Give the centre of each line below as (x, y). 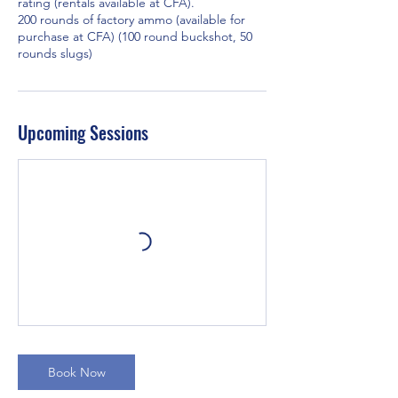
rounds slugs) (55, 53)
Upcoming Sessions (83, 132)
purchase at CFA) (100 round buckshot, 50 (135, 36)
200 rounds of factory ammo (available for (131, 20)
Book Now (76, 372)
